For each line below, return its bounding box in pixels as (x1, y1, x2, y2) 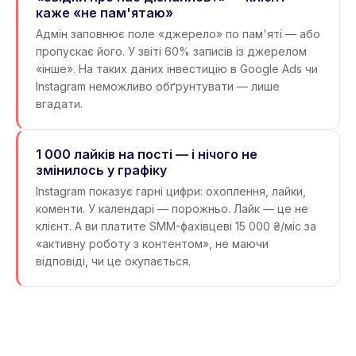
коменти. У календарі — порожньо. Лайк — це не (36, 202, 308, 215)
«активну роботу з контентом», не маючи (36, 237, 269, 250)
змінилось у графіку (36, 162, 167, 178)
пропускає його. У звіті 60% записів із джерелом (36, 44, 307, 58)
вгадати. (36, 97, 83, 110)
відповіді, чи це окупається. (36, 254, 191, 268)
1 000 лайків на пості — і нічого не (36, 146, 257, 162)
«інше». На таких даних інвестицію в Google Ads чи (36, 62, 318, 75)
